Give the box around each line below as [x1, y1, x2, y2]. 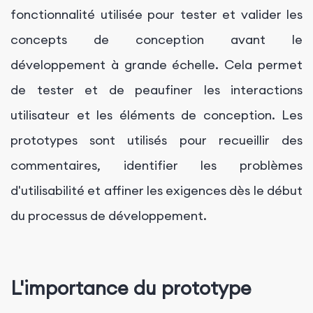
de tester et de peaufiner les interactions [10, 81, 303, 98]
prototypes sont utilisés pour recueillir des [10, 131, 303, 148]
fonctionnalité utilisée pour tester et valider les [10, 6, 303, 22]
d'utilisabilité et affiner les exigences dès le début [10, 182, 303, 198]
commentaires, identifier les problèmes [10, 156, 303, 173]
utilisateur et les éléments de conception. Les [10, 106, 303, 123]
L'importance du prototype [10, 276, 252, 300]
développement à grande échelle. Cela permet [10, 56, 303, 73]
